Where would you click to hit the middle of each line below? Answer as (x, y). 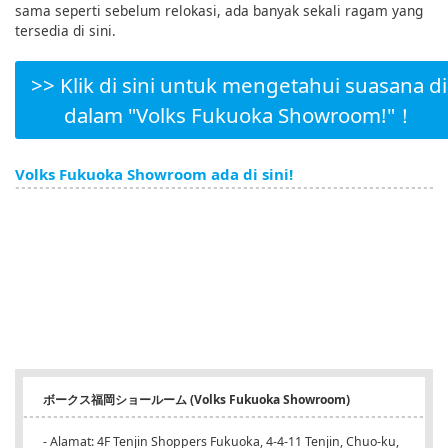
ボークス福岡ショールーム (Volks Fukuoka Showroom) (196, 400)
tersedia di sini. (65, 31)
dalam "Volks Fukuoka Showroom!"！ (239, 115)
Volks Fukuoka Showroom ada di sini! (154, 174)
